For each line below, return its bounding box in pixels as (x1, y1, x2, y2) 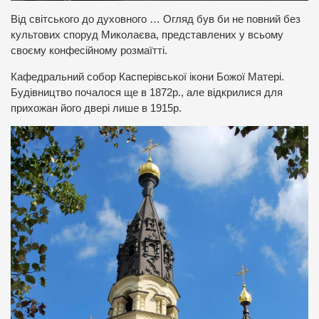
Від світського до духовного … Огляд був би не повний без (11, 14, 300, 26)
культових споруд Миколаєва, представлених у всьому (11, 29, 283, 41)
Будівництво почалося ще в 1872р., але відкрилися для (11, 86, 283, 98)
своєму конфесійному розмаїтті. (11, 45, 167, 57)
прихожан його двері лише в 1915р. (11, 102, 182, 114)
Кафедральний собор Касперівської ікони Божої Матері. (11, 70, 284, 83)
